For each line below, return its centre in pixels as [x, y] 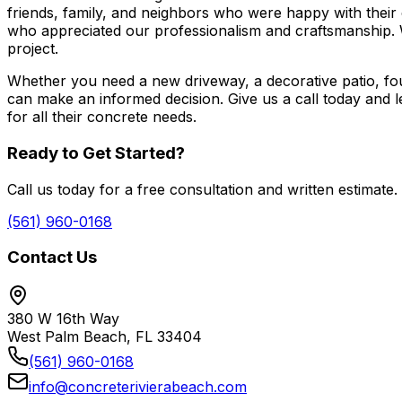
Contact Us [52, 258]
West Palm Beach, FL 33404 [105, 337]
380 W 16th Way [63, 319]
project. [33, 49]
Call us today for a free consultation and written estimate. [202, 189]
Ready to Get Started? [96, 153]
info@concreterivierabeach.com [138, 387]
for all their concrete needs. [102, 117]
